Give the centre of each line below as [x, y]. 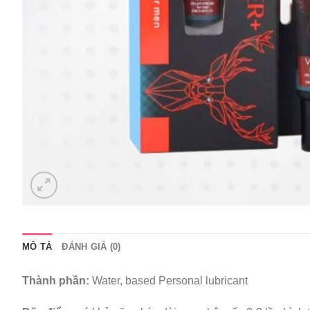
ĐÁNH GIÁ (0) [91, 247]
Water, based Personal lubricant [170, 281]
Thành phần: [57, 281]
